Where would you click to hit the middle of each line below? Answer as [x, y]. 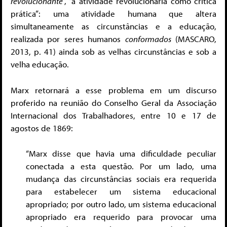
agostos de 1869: [42, 128]
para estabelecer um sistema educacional [121, 192]
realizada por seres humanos [68, 39]
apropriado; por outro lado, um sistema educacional [121, 204]
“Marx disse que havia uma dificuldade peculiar [121, 154]
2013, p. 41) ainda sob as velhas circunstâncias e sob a [113, 52]
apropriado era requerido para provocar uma [121, 217]
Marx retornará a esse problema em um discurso [113, 90]
